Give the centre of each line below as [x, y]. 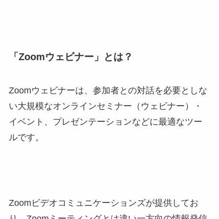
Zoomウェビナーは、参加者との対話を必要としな [108, 91]
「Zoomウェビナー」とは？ [76, 56]
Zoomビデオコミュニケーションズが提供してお [103, 203]
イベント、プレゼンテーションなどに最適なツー [105, 122]
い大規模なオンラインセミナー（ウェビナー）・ [105, 106]
